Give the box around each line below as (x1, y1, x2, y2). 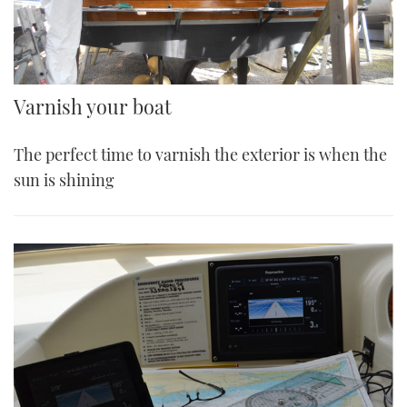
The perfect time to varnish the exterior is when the (14, 143, 387, 165)
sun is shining (14, 168, 114, 191)
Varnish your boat (14, 93, 172, 119)
